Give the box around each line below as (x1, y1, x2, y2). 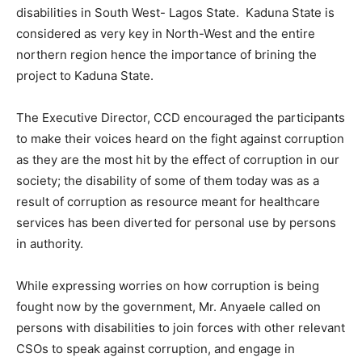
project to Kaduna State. (16, 68, 154, 84)
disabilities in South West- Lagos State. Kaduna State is (16, 5, 335, 21)
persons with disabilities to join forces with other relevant (16, 320, 345, 336)
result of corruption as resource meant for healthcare (16, 194, 320, 210)
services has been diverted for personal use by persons (16, 215, 336, 231)
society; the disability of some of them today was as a (16, 173, 319, 189)
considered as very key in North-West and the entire (16, 26, 315, 42)
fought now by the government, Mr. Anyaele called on (16, 299, 321, 315)
